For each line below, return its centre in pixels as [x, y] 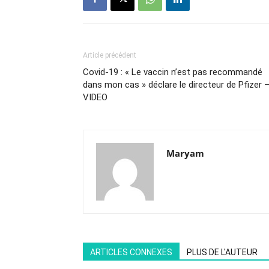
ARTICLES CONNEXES [131, 252]
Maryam [185, 153]
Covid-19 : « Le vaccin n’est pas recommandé [173, 72]
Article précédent [110, 55]
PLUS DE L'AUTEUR [222, 252]
